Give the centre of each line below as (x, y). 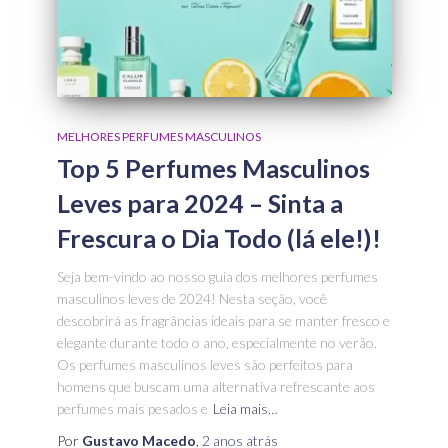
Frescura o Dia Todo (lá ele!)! (218, 238)
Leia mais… (245, 409)
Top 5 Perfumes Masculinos (213, 168)
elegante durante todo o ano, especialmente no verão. (216, 343)
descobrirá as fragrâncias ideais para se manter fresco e (223, 321)
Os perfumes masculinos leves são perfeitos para (204, 365)
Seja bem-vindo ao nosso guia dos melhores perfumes (217, 277)
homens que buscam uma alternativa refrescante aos (215, 387)
